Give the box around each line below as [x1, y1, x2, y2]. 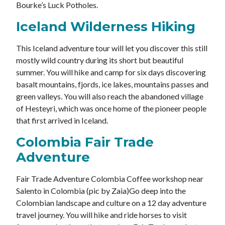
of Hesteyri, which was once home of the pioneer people [16, 103, 206, 114]
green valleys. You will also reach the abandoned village [16, 91, 203, 101]
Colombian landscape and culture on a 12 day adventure [16, 198, 206, 208]
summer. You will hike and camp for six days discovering [16, 67, 206, 77]
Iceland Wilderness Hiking [16, 19, 195, 35]
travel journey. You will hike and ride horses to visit [16, 210, 187, 220]
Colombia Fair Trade [16, 134, 154, 151]
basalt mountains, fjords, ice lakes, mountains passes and [16, 79, 208, 89]
